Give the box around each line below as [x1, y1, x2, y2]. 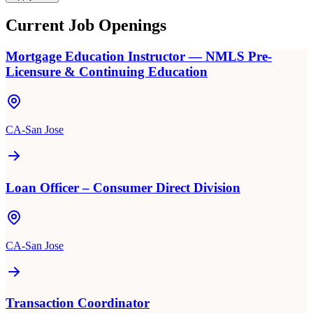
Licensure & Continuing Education [6, 64, 208, 80]
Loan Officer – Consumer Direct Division [6, 180, 240, 195]
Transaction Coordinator [6, 296, 150, 311]
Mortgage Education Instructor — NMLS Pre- [6, 49, 272, 64]
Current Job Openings [6, 16, 166, 35]
